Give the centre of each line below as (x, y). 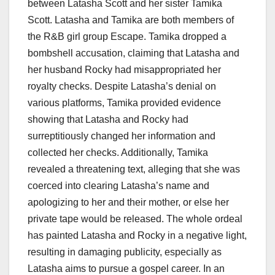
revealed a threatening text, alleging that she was (134, 169)
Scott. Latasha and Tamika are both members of (131, 20)
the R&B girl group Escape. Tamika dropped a (127, 37)
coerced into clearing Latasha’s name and (118, 186)
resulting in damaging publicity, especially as (125, 252)
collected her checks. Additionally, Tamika (118, 153)
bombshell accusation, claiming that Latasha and (134, 53)
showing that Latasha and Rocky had (108, 120)
